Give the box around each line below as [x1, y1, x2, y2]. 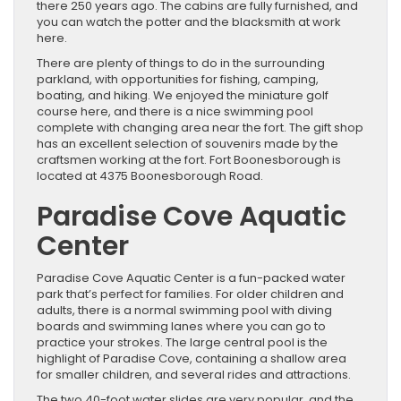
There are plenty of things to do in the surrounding [37, 54, 325, 72]
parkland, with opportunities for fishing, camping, [37, 70, 319, 88]
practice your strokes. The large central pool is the [37, 333, 328, 351]
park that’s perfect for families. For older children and [37, 285, 344, 303]
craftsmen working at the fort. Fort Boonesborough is [37, 150, 341, 168]
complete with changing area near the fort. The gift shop [37, 118, 363, 136]
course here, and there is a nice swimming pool [37, 102, 313, 120]
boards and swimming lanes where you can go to [37, 317, 326, 335]
